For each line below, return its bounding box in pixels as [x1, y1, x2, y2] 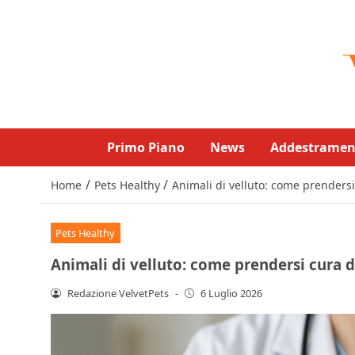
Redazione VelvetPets [67, 285, 169, 300]
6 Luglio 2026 [200, 285, 263, 300]
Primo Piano [107, 139, 185, 156]
